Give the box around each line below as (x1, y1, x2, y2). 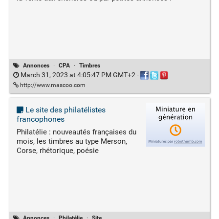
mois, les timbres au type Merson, (16, 137, 127, 146)
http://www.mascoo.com (18, 82, 86, 89)
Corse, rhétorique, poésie (16, 146, 99, 155)
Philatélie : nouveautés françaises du (16, 128, 136, 137)
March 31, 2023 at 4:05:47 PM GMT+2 (19, 70, 137, 79)
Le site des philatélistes (23, 105, 106, 115)
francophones (16, 114, 65, 124)
